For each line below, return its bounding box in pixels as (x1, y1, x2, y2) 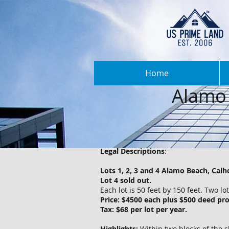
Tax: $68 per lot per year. (100, 204, 187, 214)
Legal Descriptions (100, 146, 165, 156)
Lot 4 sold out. (100, 175, 151, 185)
